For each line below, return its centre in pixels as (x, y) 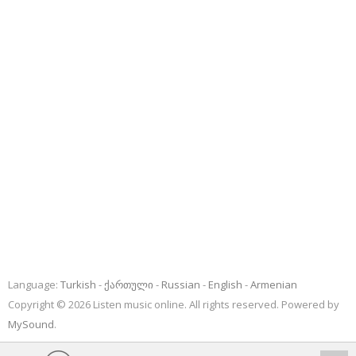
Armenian (274, 284)
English (225, 284)
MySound (31, 324)
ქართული (129, 284)
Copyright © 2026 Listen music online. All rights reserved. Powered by (174, 304)
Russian (181, 284)
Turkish (78, 284)
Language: (34, 284)
